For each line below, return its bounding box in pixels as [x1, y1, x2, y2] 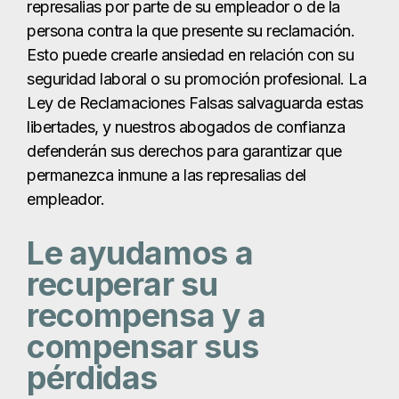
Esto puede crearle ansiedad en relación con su [27, 45, 354, 64]
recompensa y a [27, 295, 266, 335]
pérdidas [27, 357, 159, 397]
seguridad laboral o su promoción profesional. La [27, 69, 366, 88]
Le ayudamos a [27, 232, 254, 273]
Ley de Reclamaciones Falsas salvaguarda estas [27, 93, 363, 112]
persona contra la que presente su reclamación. [27, 20, 354, 40]
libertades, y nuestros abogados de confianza [27, 117, 345, 136]
